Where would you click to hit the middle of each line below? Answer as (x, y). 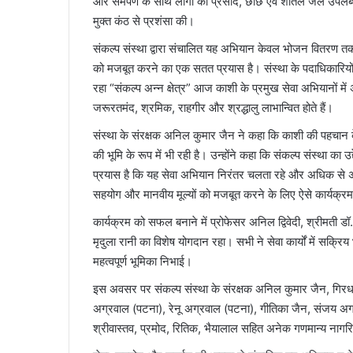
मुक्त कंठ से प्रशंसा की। (144, 21)
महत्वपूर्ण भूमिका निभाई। (143, 262)
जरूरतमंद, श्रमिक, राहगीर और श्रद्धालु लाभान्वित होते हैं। (213, 108)
